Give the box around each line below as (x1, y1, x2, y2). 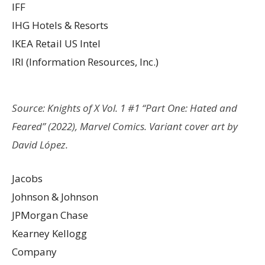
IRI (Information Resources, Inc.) (12, 54, 159, 69)
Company (12, 244, 57, 258)
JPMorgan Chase (12, 208, 88, 222)
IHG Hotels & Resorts (12, 18, 108, 32)
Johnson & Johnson (12, 189, 98, 203)
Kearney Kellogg (12, 226, 87, 240)
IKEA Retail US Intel (12, 36, 101, 50)
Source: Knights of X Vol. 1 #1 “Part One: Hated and (12, 101, 237, 115)
